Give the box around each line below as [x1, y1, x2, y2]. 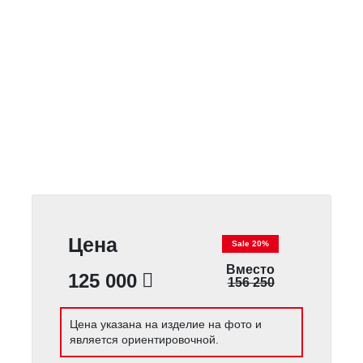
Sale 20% [231, 239, 269, 249]
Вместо [225, 263, 275, 277]
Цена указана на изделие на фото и [70, 317, 263, 331]
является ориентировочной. [70, 332, 220, 346]
